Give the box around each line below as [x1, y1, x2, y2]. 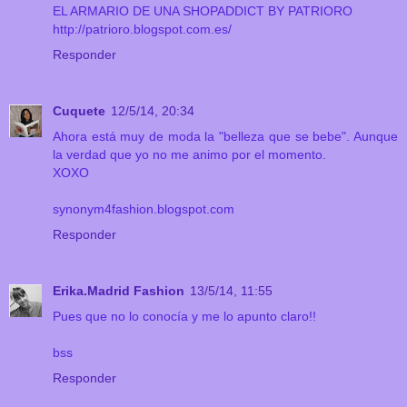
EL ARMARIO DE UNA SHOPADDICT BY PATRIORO [53, 4, 352, 19]
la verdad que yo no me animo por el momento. [53, 147, 326, 163]
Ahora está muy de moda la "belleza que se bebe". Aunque [53, 129, 398, 144]
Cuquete [53, 104, 105, 119]
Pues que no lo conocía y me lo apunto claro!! [53, 309, 316, 324]
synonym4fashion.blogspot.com [53, 202, 234, 217]
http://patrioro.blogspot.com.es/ [53, 22, 232, 37]
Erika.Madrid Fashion [53, 283, 184, 299]
